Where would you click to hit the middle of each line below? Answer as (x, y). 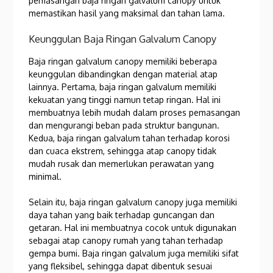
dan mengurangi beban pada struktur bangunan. (124, 125)
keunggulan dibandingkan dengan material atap (123, 74)
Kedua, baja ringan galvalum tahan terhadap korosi (129, 138)
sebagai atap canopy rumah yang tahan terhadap (126, 240)
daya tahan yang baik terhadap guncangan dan (122, 214)
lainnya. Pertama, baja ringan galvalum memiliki (123, 87)
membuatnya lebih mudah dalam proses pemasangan (135, 112)
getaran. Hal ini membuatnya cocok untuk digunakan (133, 227)
